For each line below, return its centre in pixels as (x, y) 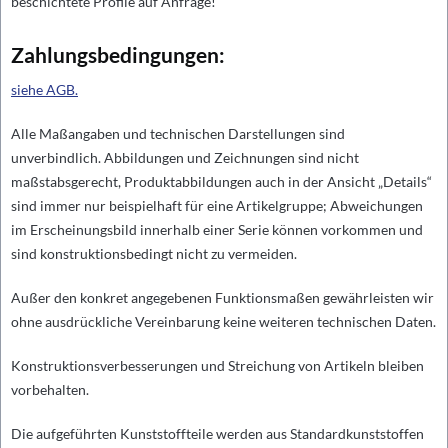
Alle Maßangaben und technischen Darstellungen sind (178, 133)
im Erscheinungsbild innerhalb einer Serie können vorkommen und (217, 229)
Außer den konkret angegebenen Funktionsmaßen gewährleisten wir (222, 297)
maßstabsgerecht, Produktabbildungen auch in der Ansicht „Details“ (221, 181)
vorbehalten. (50, 389)
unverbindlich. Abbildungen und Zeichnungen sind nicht (185, 157)
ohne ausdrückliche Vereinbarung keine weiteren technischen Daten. (223, 321)
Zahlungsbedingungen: (118, 54)
